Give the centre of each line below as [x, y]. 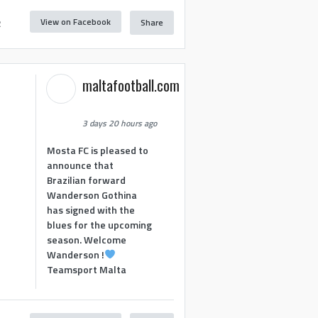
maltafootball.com [131, 86]
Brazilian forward [87, 180]
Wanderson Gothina [92, 194]
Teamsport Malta [87, 269]
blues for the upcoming [100, 224]
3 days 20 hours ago [120, 124]
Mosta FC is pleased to [98, 150]
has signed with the [91, 209]
